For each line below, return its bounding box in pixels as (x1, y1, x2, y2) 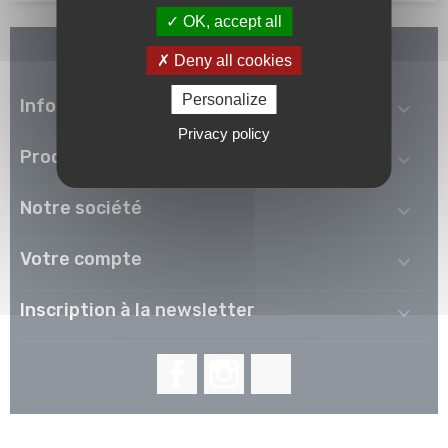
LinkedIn (291, 359, 343, 377)
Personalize (181, 91, 267, 108)
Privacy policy (178, 125, 270, 142)
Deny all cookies (169, 52, 292, 69)
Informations (20, 94, 137, 117)
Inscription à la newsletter (20, 298, 255, 321)
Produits (20, 145, 97, 168)
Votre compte (20, 247, 142, 270)
